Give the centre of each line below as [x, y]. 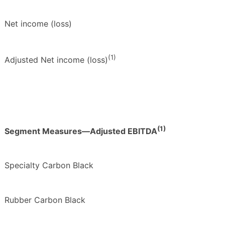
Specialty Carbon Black [49, 165]
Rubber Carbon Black [45, 200]
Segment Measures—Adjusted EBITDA [81, 131]
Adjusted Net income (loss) [56, 60]
